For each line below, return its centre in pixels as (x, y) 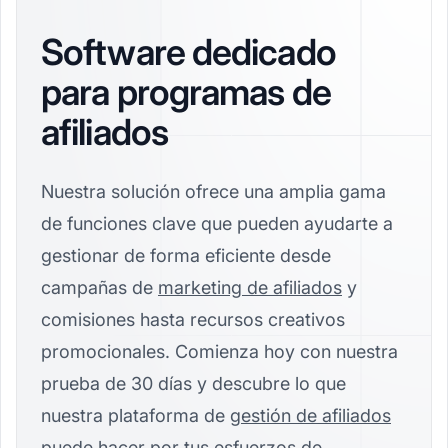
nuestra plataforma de (135, 415)
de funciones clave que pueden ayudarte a (217, 223)
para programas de (186, 91)
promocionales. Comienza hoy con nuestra (219, 351)
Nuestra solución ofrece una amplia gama (213, 191)
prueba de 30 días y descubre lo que (193, 383)
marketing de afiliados (250, 287)
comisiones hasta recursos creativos (193, 319)
